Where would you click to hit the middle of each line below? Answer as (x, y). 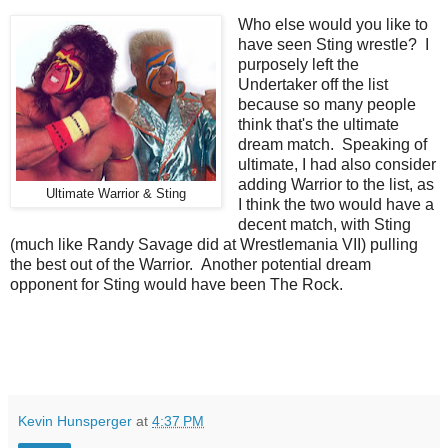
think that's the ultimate (318, 125)
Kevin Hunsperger (75, 421)
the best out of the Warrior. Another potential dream (190, 265)
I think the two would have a (335, 205)
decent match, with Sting (324, 225)
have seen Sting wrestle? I (333, 45)
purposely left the (298, 65)
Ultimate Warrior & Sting (116, 194)
